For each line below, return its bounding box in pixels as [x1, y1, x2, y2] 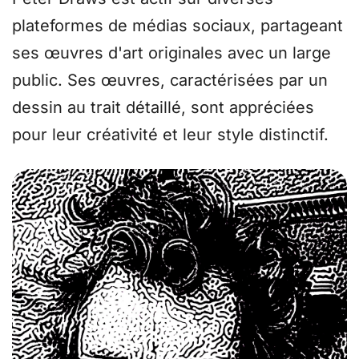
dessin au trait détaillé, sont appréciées [12, 97, 314, 117]
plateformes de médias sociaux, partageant [12, 15, 343, 35]
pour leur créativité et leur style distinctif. [12, 124, 329, 144]
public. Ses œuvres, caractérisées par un [12, 70, 328, 90]
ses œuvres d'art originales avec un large [12, 42, 331, 63]
